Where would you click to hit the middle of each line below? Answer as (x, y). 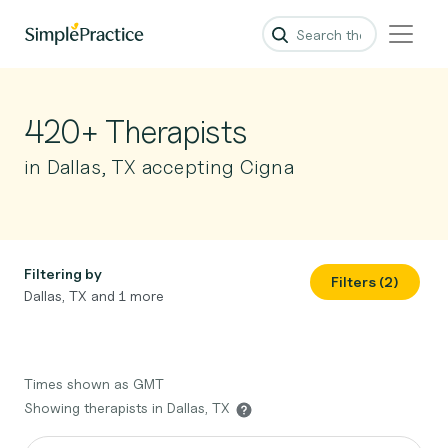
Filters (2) (365, 281)
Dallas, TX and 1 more (94, 295)
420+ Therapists (135, 131)
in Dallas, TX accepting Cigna (159, 167)
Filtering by (63, 273)
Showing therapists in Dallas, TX (129, 407)
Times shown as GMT (94, 383)
